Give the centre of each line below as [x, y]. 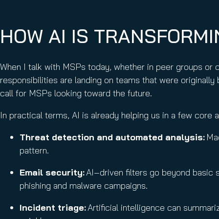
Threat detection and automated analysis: [112, 137]
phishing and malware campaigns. [85, 186]
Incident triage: [53, 208]
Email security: [52, 172]
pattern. [35, 150]
